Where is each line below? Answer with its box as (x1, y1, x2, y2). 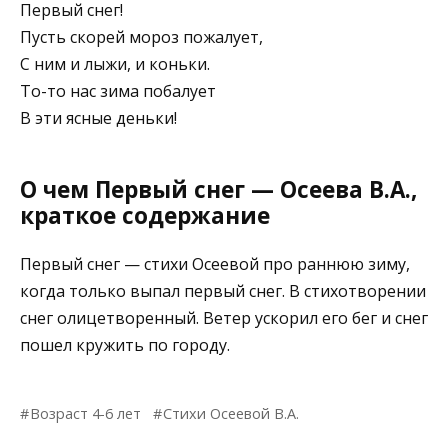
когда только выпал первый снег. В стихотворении (20, 280, 426, 303)
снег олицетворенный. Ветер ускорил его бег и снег (20, 307, 428, 330)
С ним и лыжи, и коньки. (20, 52, 210, 75)
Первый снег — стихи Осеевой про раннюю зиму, (20, 253, 410, 276)
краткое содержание (20, 199, 270, 231)
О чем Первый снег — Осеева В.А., (20, 173, 417, 205)
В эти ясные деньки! (20, 106, 177, 129)
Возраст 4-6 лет (30, 404, 142, 424)
